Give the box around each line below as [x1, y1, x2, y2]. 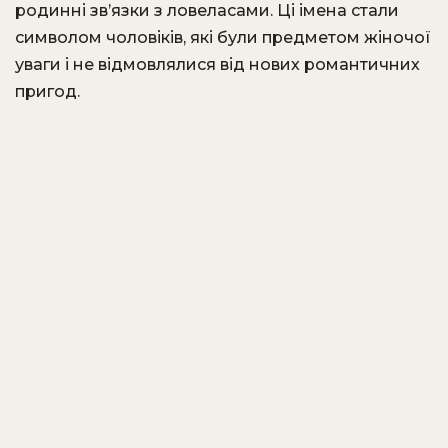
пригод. [15, 82, 80, 101]
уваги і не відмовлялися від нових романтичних [15, 55, 420, 74]
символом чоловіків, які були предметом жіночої [15, 28, 431, 47]
